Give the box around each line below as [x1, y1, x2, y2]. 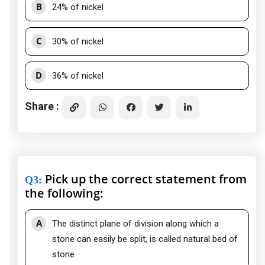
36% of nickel [52, 70, 104, 82]
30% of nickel [52, 36, 104, 47]
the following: [25, 185, 104, 202]
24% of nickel [52, 2, 104, 13]
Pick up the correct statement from [42, 171, 247, 188]
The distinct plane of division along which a [52, 218, 219, 230]
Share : [25, 99, 59, 112]
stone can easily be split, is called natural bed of [52, 234, 238, 245]
